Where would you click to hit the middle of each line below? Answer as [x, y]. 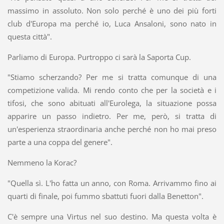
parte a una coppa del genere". [60, 142]
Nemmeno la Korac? [42, 163]
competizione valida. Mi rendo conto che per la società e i [112, 90]
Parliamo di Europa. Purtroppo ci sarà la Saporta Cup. [99, 57]
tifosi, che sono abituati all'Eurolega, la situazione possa [112, 103]
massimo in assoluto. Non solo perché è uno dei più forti [112, 10]
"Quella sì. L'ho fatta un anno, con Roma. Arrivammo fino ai [112, 183]
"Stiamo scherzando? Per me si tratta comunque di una [112, 77]
